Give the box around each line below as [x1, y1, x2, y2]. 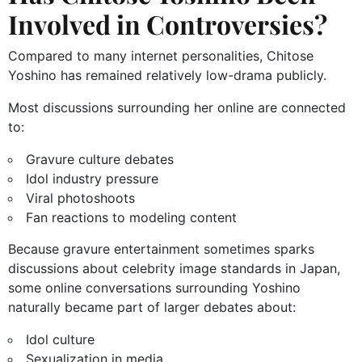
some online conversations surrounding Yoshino [8, 280, 301, 297]
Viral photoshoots [26, 190, 135, 207]
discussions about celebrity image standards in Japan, [8, 260, 340, 277]
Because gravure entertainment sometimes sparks [8, 241, 314, 258]
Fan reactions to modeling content [26, 209, 237, 226]
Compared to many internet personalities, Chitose [8, 48, 314, 65]
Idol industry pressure [26, 170, 158, 187]
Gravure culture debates [26, 151, 174, 168]
